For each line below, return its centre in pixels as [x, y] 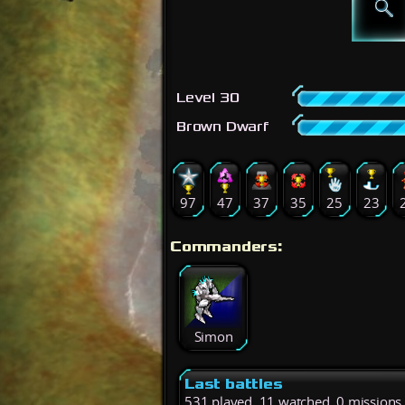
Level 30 [208, 98]
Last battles [234, 383]
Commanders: [226, 246]
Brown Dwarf [223, 127]
